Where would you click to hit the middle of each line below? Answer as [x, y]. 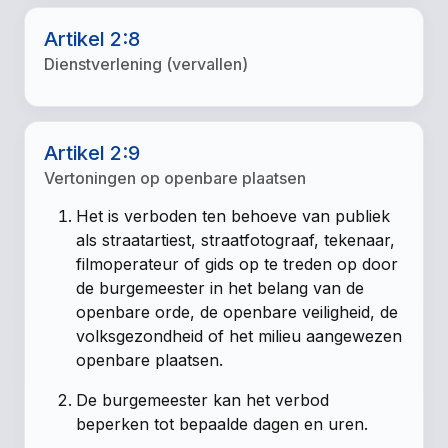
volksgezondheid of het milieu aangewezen [239, 335]
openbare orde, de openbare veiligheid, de [237, 311]
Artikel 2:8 [92, 38]
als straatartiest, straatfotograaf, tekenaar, [236, 239]
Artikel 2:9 [92, 152]
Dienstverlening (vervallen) [146, 63]
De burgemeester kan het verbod [203, 399]
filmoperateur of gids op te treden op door [237, 263]
